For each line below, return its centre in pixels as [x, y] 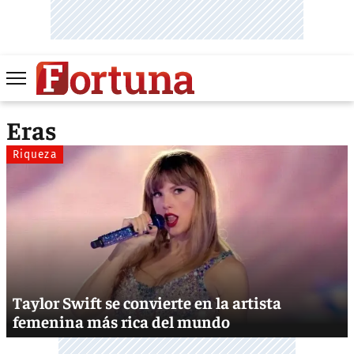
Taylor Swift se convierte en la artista [147, 302]
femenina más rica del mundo [121, 321]
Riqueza [35, 154]
